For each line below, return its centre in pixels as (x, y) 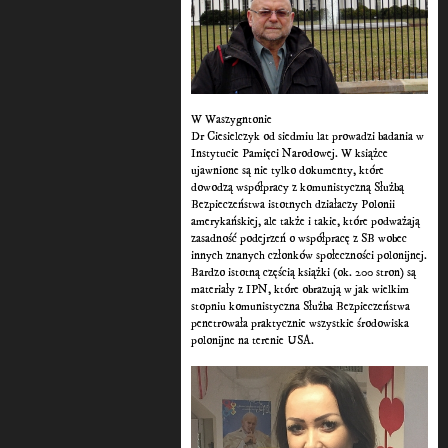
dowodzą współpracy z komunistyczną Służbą (298, 188)
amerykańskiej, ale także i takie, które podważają (306, 222)
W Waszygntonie (233, 120)
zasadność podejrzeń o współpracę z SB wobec (299, 239)
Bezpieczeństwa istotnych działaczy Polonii (293, 205)
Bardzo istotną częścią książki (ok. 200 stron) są (304, 273)
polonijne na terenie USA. (253, 341)
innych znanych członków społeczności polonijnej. (309, 256)
